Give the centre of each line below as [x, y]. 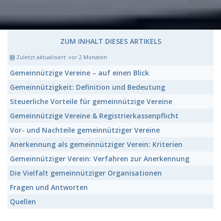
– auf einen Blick [120, 73]
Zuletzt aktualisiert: [42, 57]
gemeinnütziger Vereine [118, 130]
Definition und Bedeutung [120, 87]
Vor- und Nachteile [43, 130]
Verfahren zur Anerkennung [140, 159]
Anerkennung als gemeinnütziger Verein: [80, 144]
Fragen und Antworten [49, 187]
